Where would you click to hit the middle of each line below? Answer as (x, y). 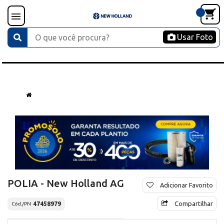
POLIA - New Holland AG (66, 183)
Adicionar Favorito (186, 185)
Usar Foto (195, 37)
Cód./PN (21, 204)
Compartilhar (194, 203)
